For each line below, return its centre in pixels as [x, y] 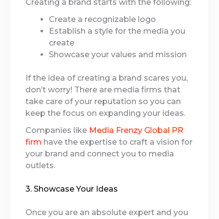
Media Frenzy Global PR [136, 130]
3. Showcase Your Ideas [72, 189]
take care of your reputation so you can [103, 101]
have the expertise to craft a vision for [117, 142]
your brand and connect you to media [100, 154]
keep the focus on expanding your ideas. [106, 113]
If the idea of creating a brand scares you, [107, 78]
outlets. [41, 165]
